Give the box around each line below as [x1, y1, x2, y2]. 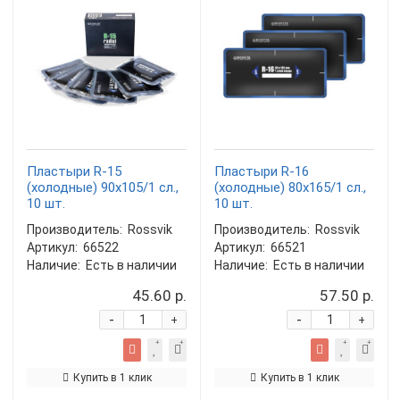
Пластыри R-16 [214, 163, 309, 179]
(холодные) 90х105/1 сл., [27, 179, 179, 196]
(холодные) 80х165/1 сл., [214, 179, 366, 196]
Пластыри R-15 [27, 163, 121, 179]
